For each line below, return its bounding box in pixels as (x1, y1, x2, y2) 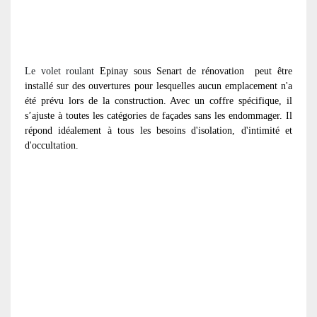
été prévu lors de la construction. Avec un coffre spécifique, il (25, 95, 292, 106)
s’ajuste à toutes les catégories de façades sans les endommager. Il (25, 110, 292, 121)
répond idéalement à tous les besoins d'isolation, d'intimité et (25, 125, 292, 136)
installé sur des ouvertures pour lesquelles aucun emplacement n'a (25, 80, 292, 91)
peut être (255, 65, 293, 76)
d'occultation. (25, 139, 81, 151)
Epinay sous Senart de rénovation (94, 65, 244, 76)
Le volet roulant (25, 65, 95, 76)
